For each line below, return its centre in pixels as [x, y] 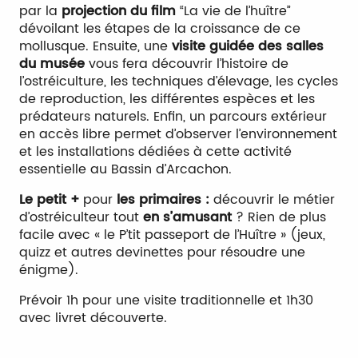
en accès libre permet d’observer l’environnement [178, 134]
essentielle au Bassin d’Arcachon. [125, 169]
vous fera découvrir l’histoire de [187, 64]
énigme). [49, 270]
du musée [52, 64]
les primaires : [163, 200]
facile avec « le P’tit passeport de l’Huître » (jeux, [172, 235]
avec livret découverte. [93, 318]
